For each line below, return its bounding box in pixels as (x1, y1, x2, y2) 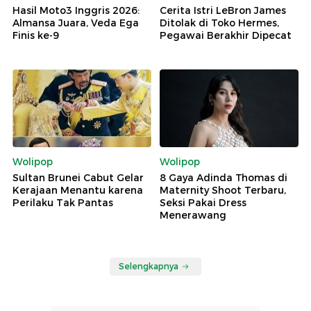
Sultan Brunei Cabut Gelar (12, 171, 144, 185)
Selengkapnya (119, 261, 178, 272)
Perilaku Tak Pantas (12, 196, 113, 210)
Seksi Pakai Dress (160, 196, 246, 210)
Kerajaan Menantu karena (12, 184, 143, 197)
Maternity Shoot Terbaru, (160, 184, 286, 197)
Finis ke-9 (12, 28, 59, 42)
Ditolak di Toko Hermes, (160, 16, 279, 29)
